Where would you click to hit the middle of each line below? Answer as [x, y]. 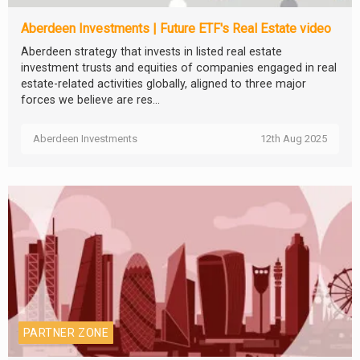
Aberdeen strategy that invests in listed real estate [151, 52]
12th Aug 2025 [294, 139]
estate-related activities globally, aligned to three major [164, 84]
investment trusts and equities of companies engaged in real [179, 68]
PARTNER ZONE [66, 332]
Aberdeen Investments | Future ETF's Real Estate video [176, 29]
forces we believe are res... [90, 100]
